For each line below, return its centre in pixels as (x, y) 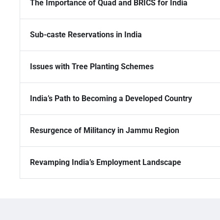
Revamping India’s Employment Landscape (106, 163)
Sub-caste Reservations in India (86, 35)
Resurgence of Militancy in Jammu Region (105, 131)
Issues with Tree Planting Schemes (92, 67)
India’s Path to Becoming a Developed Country (111, 99)
